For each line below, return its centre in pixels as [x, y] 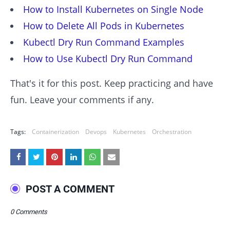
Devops [96, 131]
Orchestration [172, 131]
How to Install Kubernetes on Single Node [113, 9]
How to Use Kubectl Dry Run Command [108, 58]
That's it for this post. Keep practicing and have [112, 83]
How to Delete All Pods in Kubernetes [104, 25]
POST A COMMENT [70, 189]
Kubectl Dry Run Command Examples [104, 42]
